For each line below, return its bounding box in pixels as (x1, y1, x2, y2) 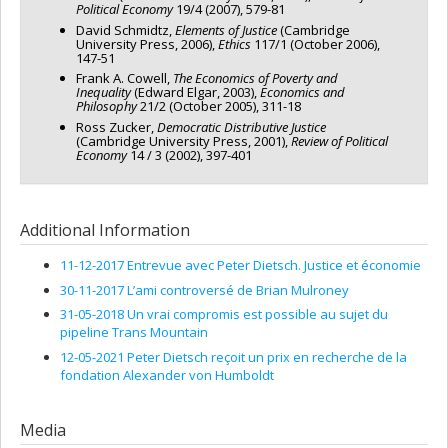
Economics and (260, 83, 345, 102)
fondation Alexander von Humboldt (60, 365, 274, 384)
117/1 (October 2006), (251, 34, 380, 53)
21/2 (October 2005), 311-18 (137, 97, 301, 116)
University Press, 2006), (76, 34, 218, 53)
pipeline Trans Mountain (60, 323, 208, 342)
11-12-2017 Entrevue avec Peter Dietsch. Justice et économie (60, 256, 421, 275)
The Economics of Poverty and (173, 69, 338, 88)
